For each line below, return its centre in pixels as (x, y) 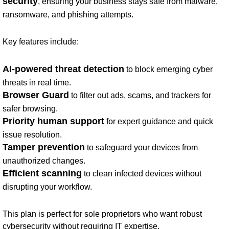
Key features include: (41, 41)
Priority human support (53, 121)
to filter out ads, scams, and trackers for (140, 95)
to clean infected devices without (142, 173)
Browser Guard (36, 95)
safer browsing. (30, 108)
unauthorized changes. (44, 160)
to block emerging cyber (168, 69)
